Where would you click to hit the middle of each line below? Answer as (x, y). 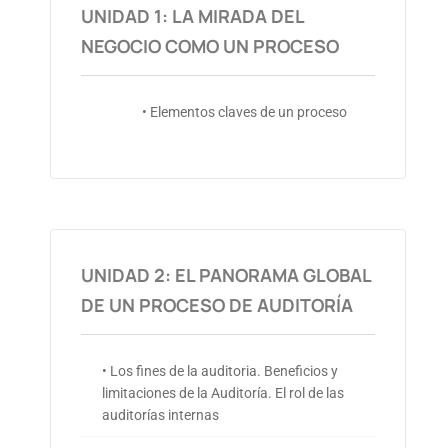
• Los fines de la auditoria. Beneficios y (220, 371)
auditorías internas (161, 415)
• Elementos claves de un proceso (244, 112)
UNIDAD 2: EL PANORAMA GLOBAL (226, 275)
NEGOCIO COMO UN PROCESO (210, 46)
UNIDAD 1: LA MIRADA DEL (192, 16)
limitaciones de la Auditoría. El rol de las (223, 393)
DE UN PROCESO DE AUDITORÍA (217, 305)
